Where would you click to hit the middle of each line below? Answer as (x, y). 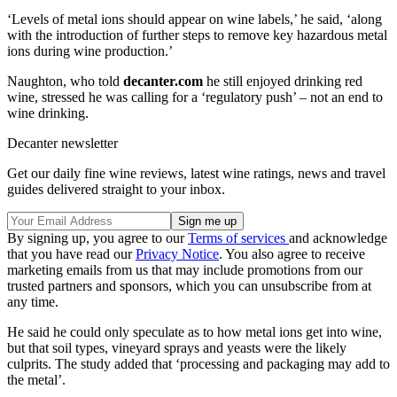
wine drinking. (48, 113)
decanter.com (163, 81)
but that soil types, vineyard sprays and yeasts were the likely (177, 347)
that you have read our (71, 253)
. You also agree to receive (292, 253)
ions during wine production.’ (90, 51)
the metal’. (36, 379)
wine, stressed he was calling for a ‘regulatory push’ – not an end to (195, 97)
